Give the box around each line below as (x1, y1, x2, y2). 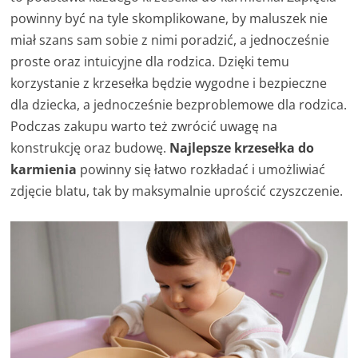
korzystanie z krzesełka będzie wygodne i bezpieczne (10, 74, 328, 93)
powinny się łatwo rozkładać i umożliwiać (80, 161, 326, 179)
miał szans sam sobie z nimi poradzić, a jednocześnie (10, 31, 330, 50)
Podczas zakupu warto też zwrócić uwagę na (10, 117, 278, 136)
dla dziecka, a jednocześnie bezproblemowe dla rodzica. (10, 96, 348, 114)
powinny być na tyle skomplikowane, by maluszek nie (10, 10, 328, 28)
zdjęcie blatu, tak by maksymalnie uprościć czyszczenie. (10, 182, 344, 201)
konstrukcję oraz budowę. (10, 139, 170, 157)
